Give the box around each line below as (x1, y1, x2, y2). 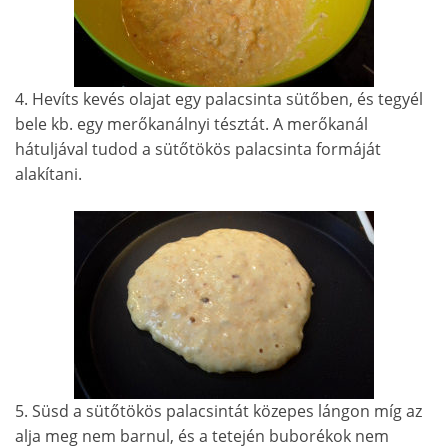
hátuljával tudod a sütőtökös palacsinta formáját (15, 137, 381, 160)
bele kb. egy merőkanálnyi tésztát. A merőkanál (15, 112, 368, 135)
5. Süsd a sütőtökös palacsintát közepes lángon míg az (15, 399, 422, 422)
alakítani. (15, 162, 82, 185)
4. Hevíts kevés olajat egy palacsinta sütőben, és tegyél (15, 87, 423, 110)
